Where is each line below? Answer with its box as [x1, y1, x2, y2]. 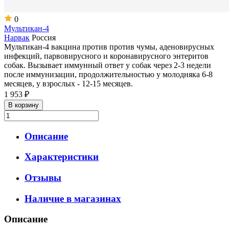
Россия [30, 33, 56, 42]
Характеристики [25, 151, 99, 163]
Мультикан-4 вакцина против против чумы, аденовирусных [4, 42, 214, 51]
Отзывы [25, 172, 61, 184]
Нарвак [4, 33, 30, 42]
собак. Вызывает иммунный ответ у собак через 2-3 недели [4, 60, 211, 70]
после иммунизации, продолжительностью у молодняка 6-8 [4, 70, 213, 79]
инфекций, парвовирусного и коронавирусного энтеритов [4, 51, 209, 60]
